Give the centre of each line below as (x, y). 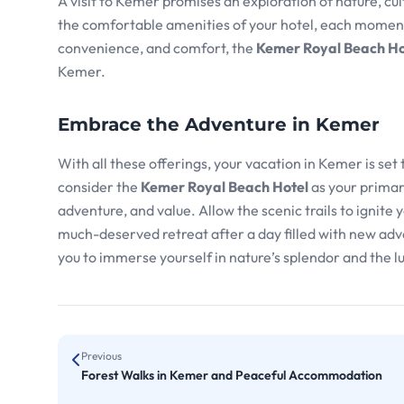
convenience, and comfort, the (157, 48)
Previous (101, 356)
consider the (99, 187)
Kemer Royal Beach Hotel (225, 187)
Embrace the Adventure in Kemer (219, 125)
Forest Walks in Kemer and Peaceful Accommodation (232, 376)
